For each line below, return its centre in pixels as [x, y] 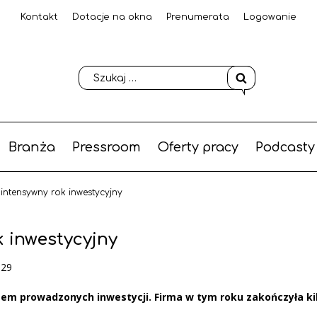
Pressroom [106, 147]
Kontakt [39, 17]
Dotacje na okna [112, 17]
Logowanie [270, 17]
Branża [31, 147]
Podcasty [285, 147]
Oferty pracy [198, 147]
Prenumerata [198, 17]
